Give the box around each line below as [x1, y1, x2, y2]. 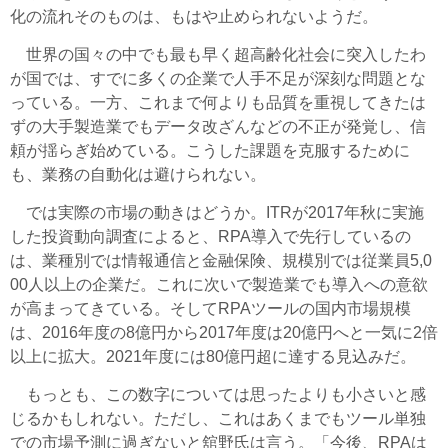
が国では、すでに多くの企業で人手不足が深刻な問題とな [10, 70, 426, 88]
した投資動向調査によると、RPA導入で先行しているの [10, 228, 411, 246]
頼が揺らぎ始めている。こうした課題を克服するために [10, 142, 410, 160]
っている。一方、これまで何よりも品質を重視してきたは [10, 94, 426, 112]
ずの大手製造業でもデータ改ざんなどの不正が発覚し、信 [10, 118, 426, 136]
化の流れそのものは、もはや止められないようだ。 [10, 8, 378, 26]
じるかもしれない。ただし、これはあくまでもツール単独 [10, 410, 426, 428]
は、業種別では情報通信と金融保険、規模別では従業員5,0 [10, 252, 432, 270]
